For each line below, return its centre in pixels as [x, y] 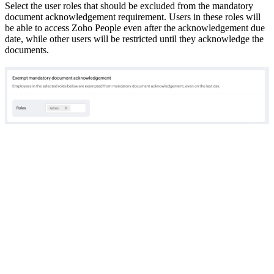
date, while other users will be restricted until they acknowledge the [134, 39]
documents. [27, 50]
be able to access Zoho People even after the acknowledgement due [135, 28]
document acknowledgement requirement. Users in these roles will [133, 17]
